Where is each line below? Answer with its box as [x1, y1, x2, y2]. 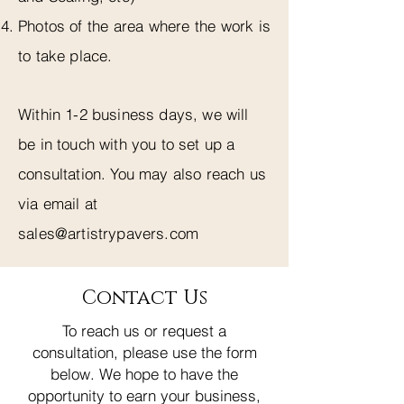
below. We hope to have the [50, 363, 238, 383]
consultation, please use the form [32, 342, 257, 362]
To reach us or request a [62, 320, 226, 340]
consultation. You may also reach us [18, 163, 266, 183]
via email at [18, 193, 98, 213]
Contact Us [81, 284, 207, 311]
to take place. [18, 45, 113, 65]
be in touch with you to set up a [18, 133, 235, 153]
